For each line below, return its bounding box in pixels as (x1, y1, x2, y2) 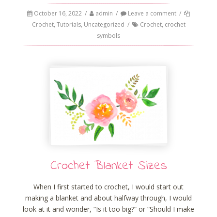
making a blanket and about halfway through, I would (25, 193, 192, 203)
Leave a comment (126, 9, 176, 17)
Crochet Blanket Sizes (50, 156, 167, 175)
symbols (97, 31, 120, 40)
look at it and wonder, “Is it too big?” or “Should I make (23, 204, 194, 214)
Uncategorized (83, 20, 124, 29)
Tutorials (56, 20, 81, 29)
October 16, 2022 (34, 9, 82, 17)
